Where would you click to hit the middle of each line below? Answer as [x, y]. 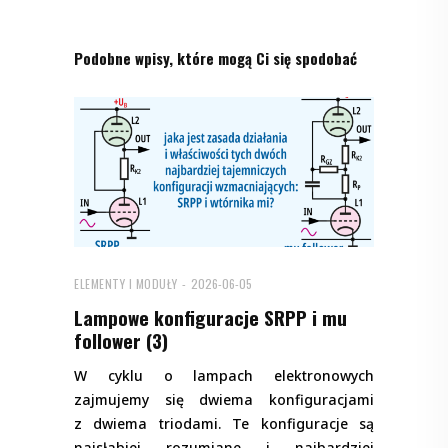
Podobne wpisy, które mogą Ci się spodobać [215, 58]
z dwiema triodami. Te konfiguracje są [224, 424]
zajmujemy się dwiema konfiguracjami [224, 400]
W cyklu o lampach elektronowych [224, 376]
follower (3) [121, 340]
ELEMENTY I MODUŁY [126, 284]
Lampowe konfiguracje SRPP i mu [210, 317]
